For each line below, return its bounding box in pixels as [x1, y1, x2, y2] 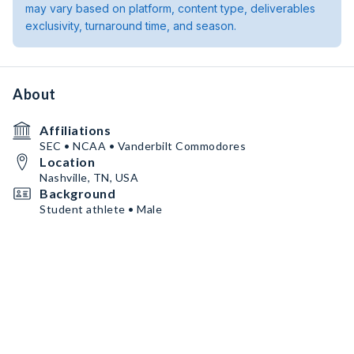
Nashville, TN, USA [40, 171, 138, 184]
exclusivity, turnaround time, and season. [25, 19, 236, 32]
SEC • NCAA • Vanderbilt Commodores [40, 139, 246, 153]
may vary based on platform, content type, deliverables [25, 2, 315, 15]
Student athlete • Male [40, 202, 162, 216]
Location [40, 154, 95, 169]
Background [40, 186, 115, 201]
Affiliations [40, 122, 111, 137]
